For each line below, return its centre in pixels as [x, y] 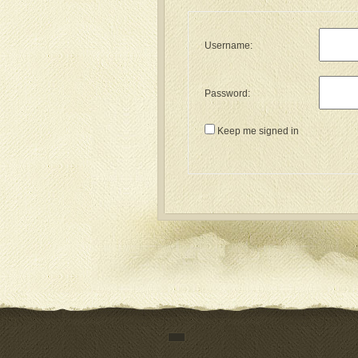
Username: [229, 45]
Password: [227, 93]
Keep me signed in [258, 131]
